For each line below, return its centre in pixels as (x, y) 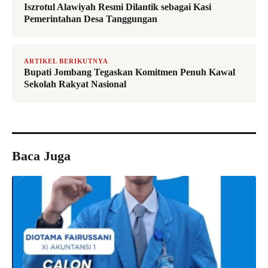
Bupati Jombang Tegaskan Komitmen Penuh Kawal (130, 72)
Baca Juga (41, 156)
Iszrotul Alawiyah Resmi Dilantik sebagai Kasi (118, 7)
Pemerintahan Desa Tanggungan (91, 19)
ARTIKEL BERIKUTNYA (66, 61)
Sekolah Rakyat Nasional (75, 84)
